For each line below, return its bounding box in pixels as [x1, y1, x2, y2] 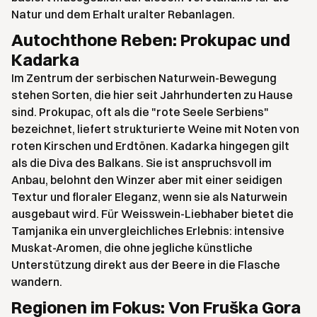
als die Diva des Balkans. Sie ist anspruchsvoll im [11, 156, 272, 170]
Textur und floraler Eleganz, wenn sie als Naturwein [11, 190, 287, 204]
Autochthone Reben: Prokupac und [11, 29, 290, 50]
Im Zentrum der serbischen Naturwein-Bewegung [11, 71, 277, 85]
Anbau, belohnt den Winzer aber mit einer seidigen [11, 173, 282, 187]
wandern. [11, 275, 62, 289]
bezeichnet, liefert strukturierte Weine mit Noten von [11, 122, 299, 136]
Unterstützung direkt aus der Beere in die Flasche [11, 258, 280, 272]
